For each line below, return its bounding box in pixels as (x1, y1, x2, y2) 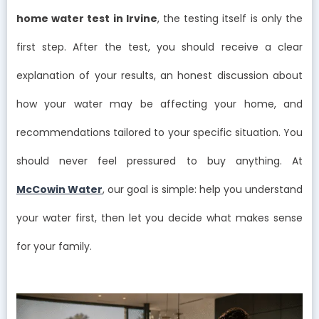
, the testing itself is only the (157, 11, 303, 26)
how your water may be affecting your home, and (16, 97, 303, 112)
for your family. (16, 239, 92, 254)
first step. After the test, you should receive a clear (16, 40, 303, 55)
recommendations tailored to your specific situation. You (16, 125, 303, 140)
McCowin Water (16, 182, 103, 197)
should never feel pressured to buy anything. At (16, 154, 303, 169)
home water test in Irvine (16, 11, 157, 26)
